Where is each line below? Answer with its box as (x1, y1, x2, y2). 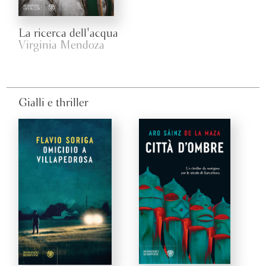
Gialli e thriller (18, 97, 89, 109)
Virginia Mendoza (18, 40, 105, 51)
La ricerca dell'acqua (18, 28, 119, 39)
